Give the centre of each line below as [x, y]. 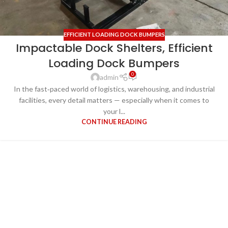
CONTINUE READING [114, 122]
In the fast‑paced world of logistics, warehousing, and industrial [114, 89]
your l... [114, 111]
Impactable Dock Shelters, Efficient [114, 48]
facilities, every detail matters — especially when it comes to [114, 100]
